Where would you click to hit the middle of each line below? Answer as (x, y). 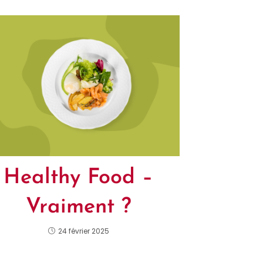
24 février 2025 (83, 231)
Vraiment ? (78, 207)
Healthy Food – (78, 178)
